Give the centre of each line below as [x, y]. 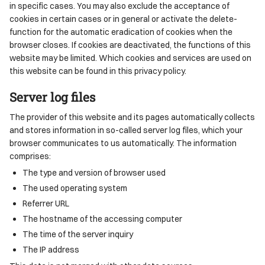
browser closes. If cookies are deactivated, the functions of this [130, 44]
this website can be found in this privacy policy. [98, 70]
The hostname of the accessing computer [103, 218]
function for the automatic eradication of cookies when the [121, 31]
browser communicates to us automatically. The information [123, 143]
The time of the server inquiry [78, 234]
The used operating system [75, 188]
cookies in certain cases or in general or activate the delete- [123, 18]
